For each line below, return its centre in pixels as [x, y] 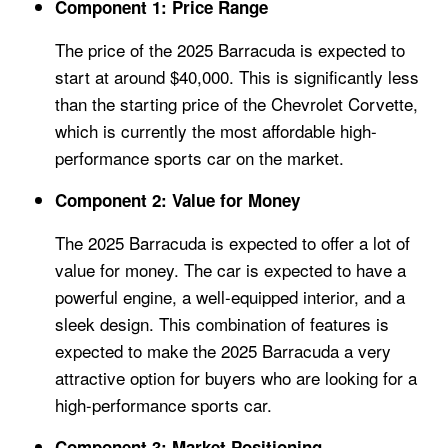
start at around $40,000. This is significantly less [237, 77]
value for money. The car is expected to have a [230, 270]
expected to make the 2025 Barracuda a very [223, 351]
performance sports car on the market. [199, 158]
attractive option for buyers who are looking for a [236, 378]
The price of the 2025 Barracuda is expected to [230, 50]
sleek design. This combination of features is [222, 324]
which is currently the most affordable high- [216, 131]
